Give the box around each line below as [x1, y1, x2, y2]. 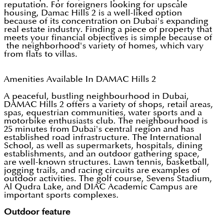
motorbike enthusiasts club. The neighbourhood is [4, 117, 208, 125]
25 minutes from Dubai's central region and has [4, 125, 194, 134]
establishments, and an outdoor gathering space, [4, 150, 200, 158]
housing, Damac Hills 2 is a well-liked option [4, 9, 182, 17]
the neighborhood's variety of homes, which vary [4, 42, 203, 50]
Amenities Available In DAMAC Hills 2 [4, 75, 156, 84]
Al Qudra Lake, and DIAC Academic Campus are [4, 183, 198, 191]
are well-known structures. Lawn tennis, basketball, [4, 158, 209, 167]
